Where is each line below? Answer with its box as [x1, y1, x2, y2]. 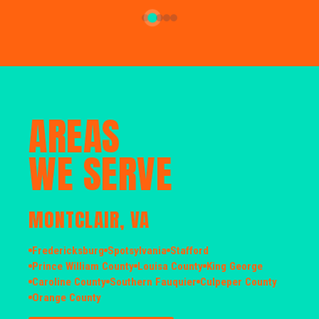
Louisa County [137, 259, 203, 273]
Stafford [170, 244, 209, 257]
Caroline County [32, 275, 106, 288]
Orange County [32, 291, 101, 304]
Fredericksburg [32, 244, 104, 257]
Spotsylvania [108, 244, 167, 257]
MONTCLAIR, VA [28, 204, 150, 234]
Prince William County [32, 259, 134, 273]
